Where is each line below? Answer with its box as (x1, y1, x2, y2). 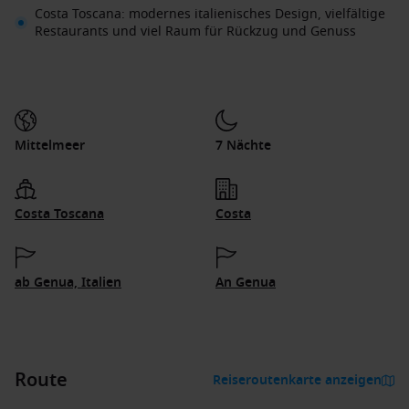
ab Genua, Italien (15, 273, 121, 292)
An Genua (215, 273, 276, 292)
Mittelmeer (15, 136, 85, 155)
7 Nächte (215, 136, 271, 155)
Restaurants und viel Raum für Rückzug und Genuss (35, 22, 356, 41)
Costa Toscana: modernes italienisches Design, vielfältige (35, 5, 385, 24)
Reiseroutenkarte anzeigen (213, 371, 382, 390)
